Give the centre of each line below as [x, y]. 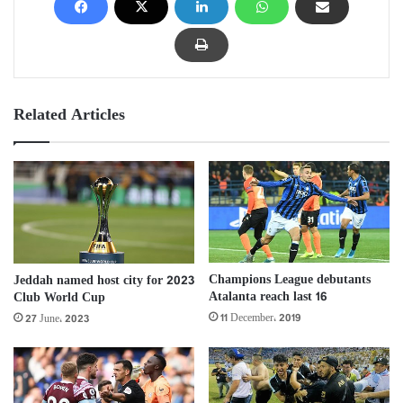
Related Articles [69, 116]
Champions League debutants [290, 280]
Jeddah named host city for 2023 [104, 281]
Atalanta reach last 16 [268, 297]
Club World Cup [59, 298]
